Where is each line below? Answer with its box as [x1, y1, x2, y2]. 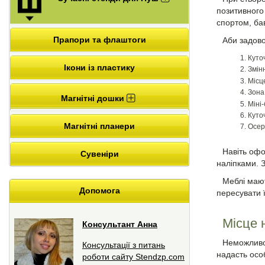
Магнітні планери [64, 121, 135, 131]
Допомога [79, 185, 120, 195]
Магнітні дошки [60, 93, 127, 103]
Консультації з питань [82, 240, 165, 250]
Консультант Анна [82, 219, 157, 229]
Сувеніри [80, 148, 119, 159]
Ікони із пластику [64, 62, 135, 72]
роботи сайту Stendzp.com [82, 251, 185, 261]
